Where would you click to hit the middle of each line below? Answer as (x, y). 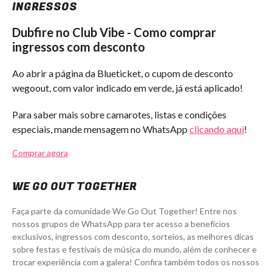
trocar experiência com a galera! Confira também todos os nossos (136, 262)
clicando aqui (217, 129)
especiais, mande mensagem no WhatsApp (101, 129)
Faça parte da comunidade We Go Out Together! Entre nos (124, 211)
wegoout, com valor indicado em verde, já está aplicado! (127, 88)
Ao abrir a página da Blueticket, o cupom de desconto (123, 73)
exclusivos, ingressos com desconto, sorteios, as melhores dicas (133, 237)
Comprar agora (40, 153)
